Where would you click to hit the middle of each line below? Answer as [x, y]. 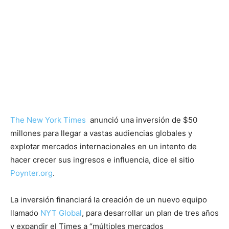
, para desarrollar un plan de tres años [150, 213]
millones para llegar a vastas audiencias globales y [101, 133]
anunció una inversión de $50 [142, 120]
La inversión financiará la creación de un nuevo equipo [109, 200]
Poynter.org [31, 173]
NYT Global [61, 213]
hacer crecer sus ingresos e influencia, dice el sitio [102, 160]
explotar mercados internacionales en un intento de [104, 146]
